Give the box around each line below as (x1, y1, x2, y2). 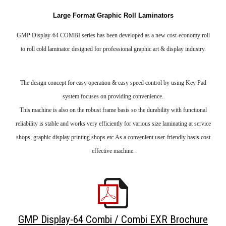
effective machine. (91, 147, 135, 154)
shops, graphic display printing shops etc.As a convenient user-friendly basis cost (16, 134, 210, 141)
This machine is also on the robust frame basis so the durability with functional (19, 106, 207, 114)
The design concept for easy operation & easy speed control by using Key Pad (20, 79, 206, 86)
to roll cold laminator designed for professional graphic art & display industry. (20, 45, 206, 52)
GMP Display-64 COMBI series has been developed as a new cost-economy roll (16, 32, 210, 39)
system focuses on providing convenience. (63, 93, 163, 100)
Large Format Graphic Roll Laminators (52, 12, 174, 19)
